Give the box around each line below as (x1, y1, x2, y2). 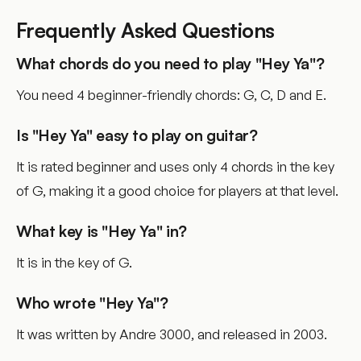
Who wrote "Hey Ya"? (16, 293, 168, 313)
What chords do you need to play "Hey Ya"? (16, 54, 325, 74)
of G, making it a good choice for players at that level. (16, 182, 338, 200)
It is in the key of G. (16, 254, 132, 272)
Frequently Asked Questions (16, 17, 275, 44)
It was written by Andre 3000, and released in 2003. (16, 326, 327, 343)
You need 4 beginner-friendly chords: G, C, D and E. (16, 86, 326, 104)
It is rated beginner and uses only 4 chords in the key (16, 158, 334, 176)
